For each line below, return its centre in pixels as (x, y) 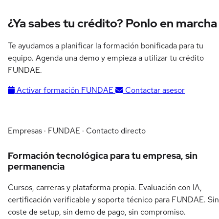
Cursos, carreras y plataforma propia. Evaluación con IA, (105, 187)
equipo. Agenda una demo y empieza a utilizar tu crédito (106, 58)
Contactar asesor (154, 90)
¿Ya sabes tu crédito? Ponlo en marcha (112, 23)
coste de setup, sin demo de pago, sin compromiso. (97, 212)
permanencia (36, 167)
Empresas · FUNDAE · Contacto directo (77, 131)
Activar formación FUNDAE (65, 90)
